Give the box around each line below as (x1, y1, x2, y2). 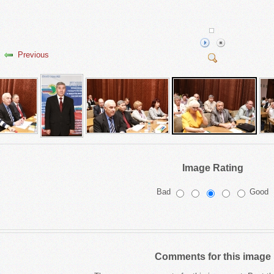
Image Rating (182, 163, 243, 174)
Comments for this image (154, 251, 271, 262)
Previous (18, 50, 50, 59)
